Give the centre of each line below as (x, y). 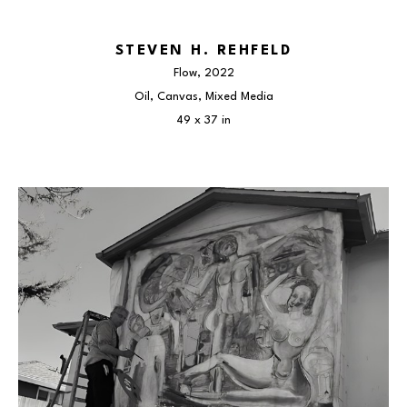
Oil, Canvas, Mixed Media (203, 97)
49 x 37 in (203, 120)
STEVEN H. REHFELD (203, 51)
